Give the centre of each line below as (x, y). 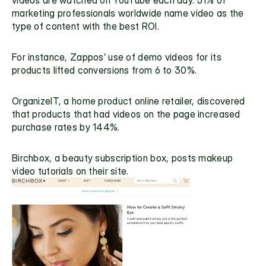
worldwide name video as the (180, 13)
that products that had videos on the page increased (126, 114)
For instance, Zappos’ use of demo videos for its (117, 57)
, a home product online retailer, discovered (152, 101)
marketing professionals (64, 13)
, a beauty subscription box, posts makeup (141, 158)
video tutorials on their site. (70, 171)
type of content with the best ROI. (85, 26)
